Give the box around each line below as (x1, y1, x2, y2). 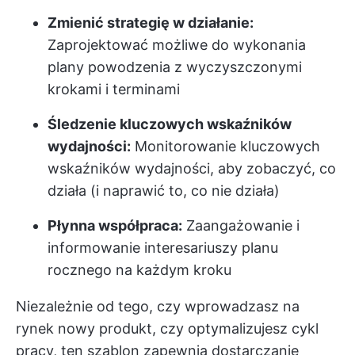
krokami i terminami (48, 81, 180, 98)
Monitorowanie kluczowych (131, 138, 320, 155)
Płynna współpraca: (48, 217, 182, 235)
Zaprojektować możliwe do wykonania (48, 36, 306, 54)
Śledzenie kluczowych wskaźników (48, 116, 292, 133)
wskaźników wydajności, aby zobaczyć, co (48, 160, 336, 177)
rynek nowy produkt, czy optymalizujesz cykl (16, 320, 319, 338)
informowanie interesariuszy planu (48, 239, 278, 257)
